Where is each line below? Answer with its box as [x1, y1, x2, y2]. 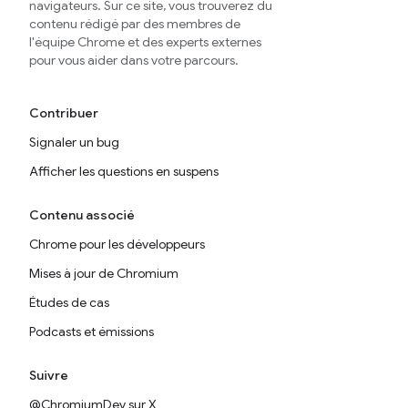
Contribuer [29, 105, 98, 122]
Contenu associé [29, 207, 135, 224]
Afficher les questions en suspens [29, 163, 219, 180]
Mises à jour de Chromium [29, 265, 178, 282]
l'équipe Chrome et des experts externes [29, 34, 261, 51]
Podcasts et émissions [29, 323, 154, 341]
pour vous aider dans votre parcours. [29, 52, 239, 69]
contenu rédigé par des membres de [29, 15, 240, 33]
